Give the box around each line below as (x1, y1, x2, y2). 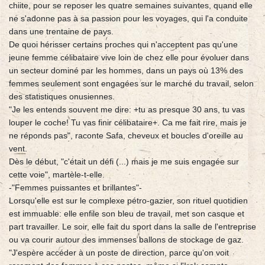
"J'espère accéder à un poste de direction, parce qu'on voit (9, 248, 229, 258)
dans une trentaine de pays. (9, 27, 114, 37)
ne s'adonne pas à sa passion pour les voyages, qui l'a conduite (9, 14, 248, 24)
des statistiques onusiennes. (9, 92, 115, 102)
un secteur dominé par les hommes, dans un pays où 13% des (9, 66, 243, 76)
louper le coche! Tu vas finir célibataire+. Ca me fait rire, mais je (9, 118, 247, 128)
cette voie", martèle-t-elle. (9, 170, 105, 180)
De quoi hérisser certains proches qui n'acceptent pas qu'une (9, 40, 238, 50)
